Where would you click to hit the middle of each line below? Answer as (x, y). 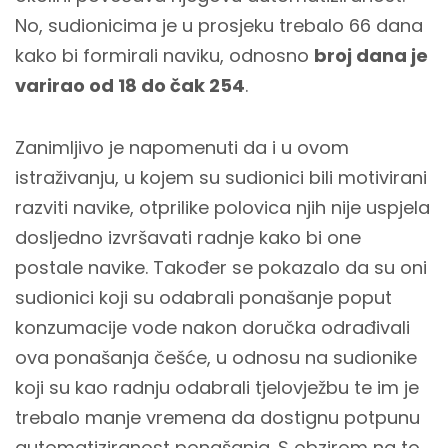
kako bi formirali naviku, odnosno (164, 55)
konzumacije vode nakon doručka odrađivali (212, 327)
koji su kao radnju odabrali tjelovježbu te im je (217, 387)
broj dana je (371, 55)
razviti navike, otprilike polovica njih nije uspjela (222, 207)
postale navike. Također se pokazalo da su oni (221, 267)
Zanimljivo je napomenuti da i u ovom (182, 147)
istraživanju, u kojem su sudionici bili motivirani (221, 177)
